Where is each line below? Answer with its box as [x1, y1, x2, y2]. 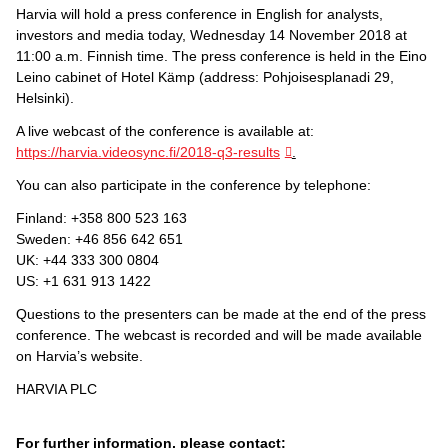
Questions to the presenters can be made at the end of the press [16, 305, 426, 322]
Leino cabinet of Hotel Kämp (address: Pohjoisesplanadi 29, [16, 68, 394, 85]
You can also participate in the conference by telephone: [16, 176, 371, 193]
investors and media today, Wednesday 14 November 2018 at [16, 26, 407, 43]
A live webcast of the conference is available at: [16, 122, 314, 139]
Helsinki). [16, 89, 74, 106]
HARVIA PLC [16, 380, 97, 397]
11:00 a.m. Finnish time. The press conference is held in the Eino [16, 47, 427, 64]
